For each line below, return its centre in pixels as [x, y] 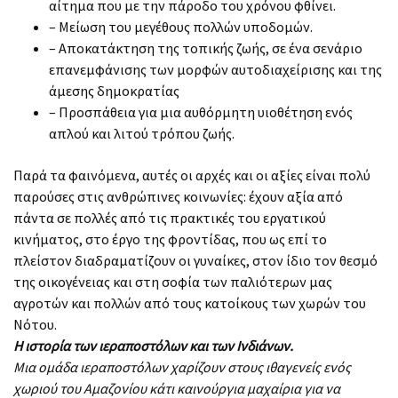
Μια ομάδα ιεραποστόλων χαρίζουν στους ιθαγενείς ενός [182, 366]
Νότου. [35, 324]
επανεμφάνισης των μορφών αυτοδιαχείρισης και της [215, 69]
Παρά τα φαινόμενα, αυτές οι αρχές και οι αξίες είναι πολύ [192, 175]
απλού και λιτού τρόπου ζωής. [142, 133]
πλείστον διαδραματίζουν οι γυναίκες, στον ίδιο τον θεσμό [195, 260]
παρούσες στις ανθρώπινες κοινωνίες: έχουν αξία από [178, 196]
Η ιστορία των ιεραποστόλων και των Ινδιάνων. [153, 345]
